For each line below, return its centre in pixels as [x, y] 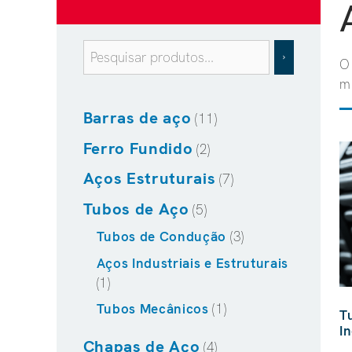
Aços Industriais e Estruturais [192, 263]
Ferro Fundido [138, 148]
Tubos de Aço [136, 209]
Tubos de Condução [161, 236]
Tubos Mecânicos [152, 309]
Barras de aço [137, 118]
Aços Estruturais [149, 178]
